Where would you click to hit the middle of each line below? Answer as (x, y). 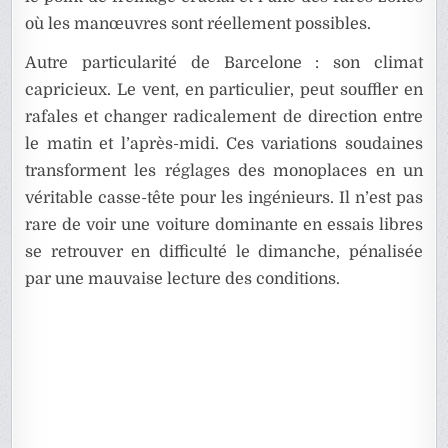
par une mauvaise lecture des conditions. (183, 279)
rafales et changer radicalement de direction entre (224, 117)
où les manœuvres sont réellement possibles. (198, 24)
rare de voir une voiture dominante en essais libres (224, 225)
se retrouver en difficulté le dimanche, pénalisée (224, 252)
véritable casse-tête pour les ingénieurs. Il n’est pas (224, 198)
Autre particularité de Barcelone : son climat (224, 63)
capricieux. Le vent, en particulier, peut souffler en (224, 90)
